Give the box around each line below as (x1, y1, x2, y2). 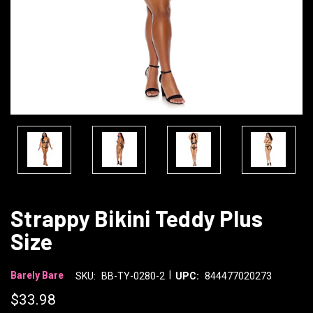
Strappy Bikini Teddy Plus (10, 204, 263, 231)
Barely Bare (10, 270, 64, 282)
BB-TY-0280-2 (101, 270, 165, 282)
